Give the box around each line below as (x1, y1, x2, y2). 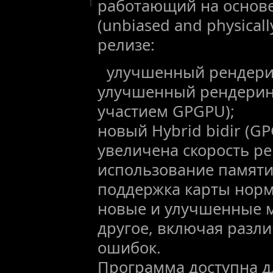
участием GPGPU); (97, 100, 235, 121)
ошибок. (97, 236, 161, 258)
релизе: (97, 34, 155, 55)
